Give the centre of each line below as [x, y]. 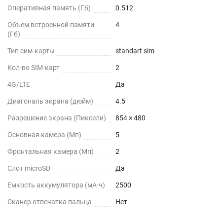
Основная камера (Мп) [44, 135]
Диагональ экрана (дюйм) [50, 101]
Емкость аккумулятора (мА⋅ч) [56, 185]
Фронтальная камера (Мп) [51, 151]
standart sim [135, 51]
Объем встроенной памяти [51, 25]
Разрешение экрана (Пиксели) [57, 118]
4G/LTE [19, 84]
